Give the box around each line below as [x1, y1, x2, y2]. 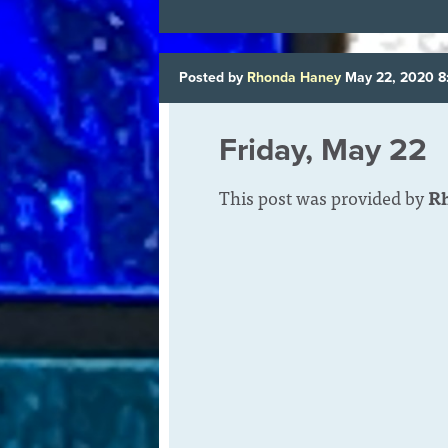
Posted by [179, 69, 247, 86]
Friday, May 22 [219, 131, 427, 169]
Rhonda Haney [247, 69, 341, 86]
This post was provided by [219, 183, 428, 212]
